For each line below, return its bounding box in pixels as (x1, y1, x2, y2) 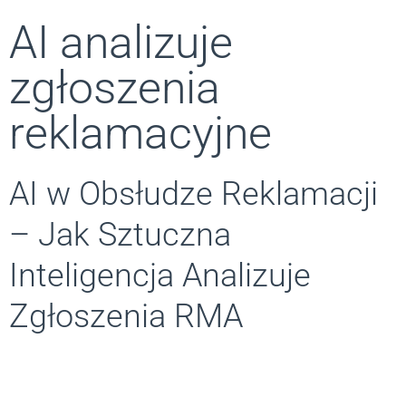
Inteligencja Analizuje (9, 256, 311, 295)
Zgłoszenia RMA (9, 297, 243, 336)
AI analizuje (9, 16, 233, 70)
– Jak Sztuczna (9, 216, 231, 255)
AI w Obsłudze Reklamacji (9, 175, 378, 214)
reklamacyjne (9, 107, 272, 160)
